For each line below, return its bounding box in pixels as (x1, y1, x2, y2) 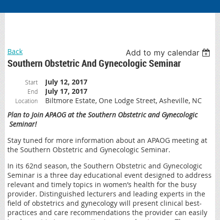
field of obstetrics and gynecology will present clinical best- (7, 198, 202, 208)
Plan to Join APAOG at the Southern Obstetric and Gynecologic (7, 110, 197, 119)
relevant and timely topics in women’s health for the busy (7, 179, 196, 189)
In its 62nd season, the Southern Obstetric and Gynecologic (7, 161, 202, 170)
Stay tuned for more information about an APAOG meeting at (7, 135, 207, 145)
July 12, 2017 (45, 77, 87, 86)
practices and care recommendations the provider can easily (7, 207, 207, 217)
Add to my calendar (126, 47, 200, 57)
